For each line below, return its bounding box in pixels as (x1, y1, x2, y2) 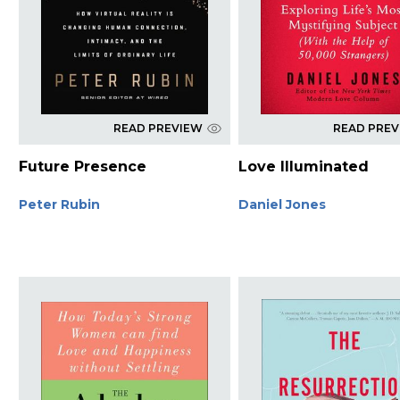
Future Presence (18, 157, 146, 175)
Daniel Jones (238, 196, 327, 212)
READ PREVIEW (112, 121, 203, 135)
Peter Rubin (18, 196, 100, 212)
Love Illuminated (238, 157, 370, 175)
